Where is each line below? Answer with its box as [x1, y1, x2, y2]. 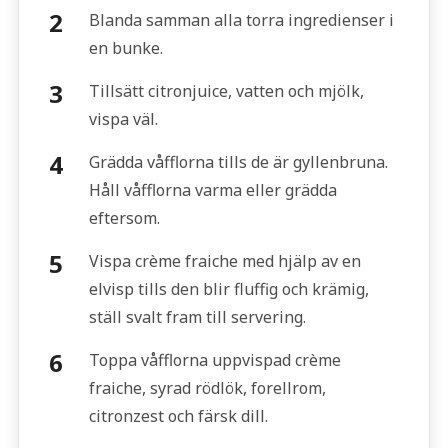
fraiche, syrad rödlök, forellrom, [88, 377, 326, 400]
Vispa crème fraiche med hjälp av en [88, 250, 361, 273]
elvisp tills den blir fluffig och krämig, [88, 278, 369, 301]
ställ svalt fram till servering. [88, 306, 306, 329]
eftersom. [88, 207, 160, 230]
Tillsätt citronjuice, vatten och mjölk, [88, 80, 364, 103]
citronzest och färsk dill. [88, 405, 268, 428]
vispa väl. [88, 108, 158, 131]
